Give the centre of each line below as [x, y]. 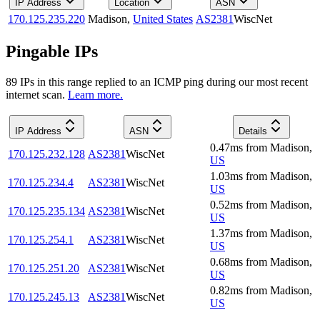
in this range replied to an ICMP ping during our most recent [171, 81]
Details [252, 131]
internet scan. [35, 94]
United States [163, 19]
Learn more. [95, 94]
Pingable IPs [52, 52]
